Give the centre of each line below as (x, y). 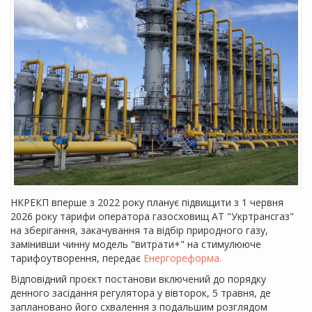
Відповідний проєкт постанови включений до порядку (138, 279)
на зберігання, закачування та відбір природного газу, (139, 230)
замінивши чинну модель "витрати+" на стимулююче (136, 244)
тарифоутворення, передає (77, 258)
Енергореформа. (182, 258)
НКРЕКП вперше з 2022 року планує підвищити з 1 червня (147, 202)
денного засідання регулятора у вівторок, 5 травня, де (141, 293)
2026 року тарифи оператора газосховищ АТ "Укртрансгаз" (152, 216)
